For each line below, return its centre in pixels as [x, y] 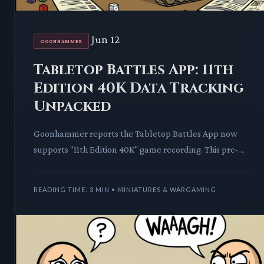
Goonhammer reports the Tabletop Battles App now [136, 134]
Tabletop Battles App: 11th [133, 70]
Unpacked [72, 107]
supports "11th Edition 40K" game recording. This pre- [136, 150]
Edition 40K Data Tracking [139, 89]
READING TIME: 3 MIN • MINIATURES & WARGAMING [125, 190]
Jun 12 [105, 39]
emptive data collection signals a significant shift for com [143, 166]
